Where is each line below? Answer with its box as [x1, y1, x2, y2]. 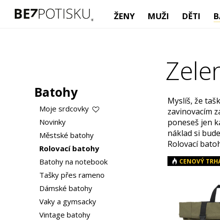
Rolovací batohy [39, 143, 99, 153]
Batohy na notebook [39, 157, 108, 166]
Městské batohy [39, 130, 94, 140]
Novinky [39, 117, 66, 127]
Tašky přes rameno [39, 170, 105, 180]
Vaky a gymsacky [39, 196, 96, 206]
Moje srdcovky [39, 104, 91, 113]
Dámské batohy [39, 183, 92, 193]
